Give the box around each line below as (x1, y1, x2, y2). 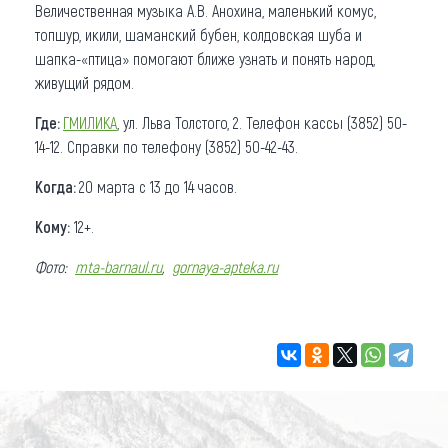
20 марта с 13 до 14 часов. (79, 176, 237, 196)
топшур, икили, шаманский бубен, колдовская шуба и (35, 24, 362, 44)
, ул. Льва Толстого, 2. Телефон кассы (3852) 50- (117, 112, 407, 132)
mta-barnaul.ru (75, 256, 162, 276)
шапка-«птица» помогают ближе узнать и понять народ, (35, 48, 375, 68)
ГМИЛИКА (63, 112, 117, 132)
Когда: (35, 176, 79, 196)
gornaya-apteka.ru (172, 256, 278, 276)
